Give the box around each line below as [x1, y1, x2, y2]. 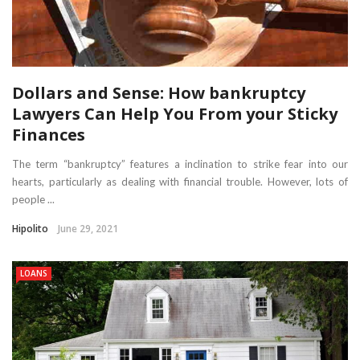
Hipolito [12, 221, 48, 235]
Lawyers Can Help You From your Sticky [12, 102, 337, 125]
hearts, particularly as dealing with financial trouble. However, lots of [12, 174, 348, 188]
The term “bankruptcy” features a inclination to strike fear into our [12, 157, 348, 170]
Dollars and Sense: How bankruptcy [12, 81, 305, 104]
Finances [12, 123, 85, 145]
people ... [12, 192, 55, 206]
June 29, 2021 [58, 221, 118, 235]
